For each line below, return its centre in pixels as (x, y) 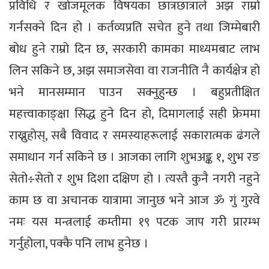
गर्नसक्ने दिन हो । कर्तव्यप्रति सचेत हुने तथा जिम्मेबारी (134, 27)
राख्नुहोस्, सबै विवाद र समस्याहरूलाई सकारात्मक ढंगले (134, 135)
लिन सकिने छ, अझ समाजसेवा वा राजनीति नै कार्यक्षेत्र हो (134, 70)
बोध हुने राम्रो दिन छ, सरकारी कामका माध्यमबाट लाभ (134, 49)
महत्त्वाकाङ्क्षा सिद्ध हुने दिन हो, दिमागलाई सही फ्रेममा (134, 113)
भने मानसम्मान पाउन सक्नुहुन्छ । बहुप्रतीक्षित (134, 92)
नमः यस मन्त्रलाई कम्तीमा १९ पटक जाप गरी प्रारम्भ (134, 222)
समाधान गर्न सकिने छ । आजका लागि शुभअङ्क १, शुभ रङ (134, 157)
